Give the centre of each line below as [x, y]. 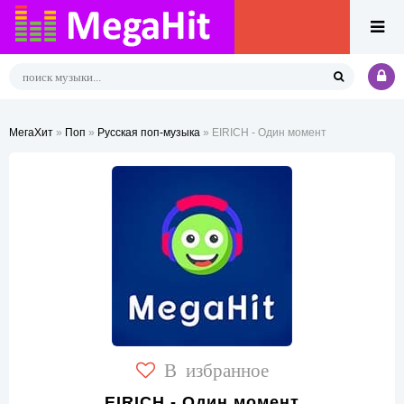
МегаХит [31, 133]
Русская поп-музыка [149, 133]
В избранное [216, 368]
